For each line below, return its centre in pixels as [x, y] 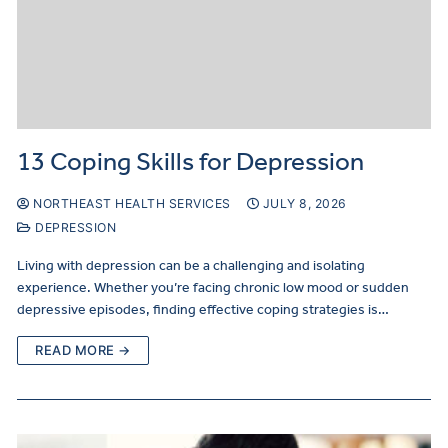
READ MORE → [83, 349]
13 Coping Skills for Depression [190, 161]
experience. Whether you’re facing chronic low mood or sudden [213, 287]
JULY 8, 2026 [304, 203]
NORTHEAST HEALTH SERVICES [130, 203]
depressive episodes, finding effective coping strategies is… [203, 309]
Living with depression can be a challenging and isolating [191, 265]
